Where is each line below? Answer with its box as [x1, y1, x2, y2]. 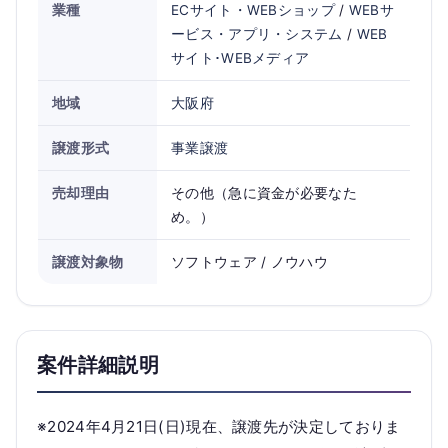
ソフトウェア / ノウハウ [171, 254, 328, 270]
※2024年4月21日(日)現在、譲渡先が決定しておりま [37, 417, 401, 436]
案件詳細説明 [37, 353, 159, 377]
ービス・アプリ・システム [171, 26, 343, 42]
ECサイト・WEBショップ [171, 2, 335, 18]
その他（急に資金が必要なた [171, 185, 357, 201]
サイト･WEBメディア [171, 50, 310, 66]
